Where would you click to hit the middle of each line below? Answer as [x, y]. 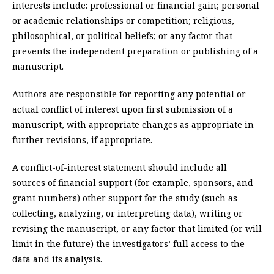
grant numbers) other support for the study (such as [125, 198]
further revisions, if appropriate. [82, 140]
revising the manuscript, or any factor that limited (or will [137, 229]
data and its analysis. [57, 259]
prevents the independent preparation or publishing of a [135, 51]
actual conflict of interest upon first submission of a [123, 109]
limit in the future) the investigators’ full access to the [128, 244]
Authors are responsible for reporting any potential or [129, 94]
